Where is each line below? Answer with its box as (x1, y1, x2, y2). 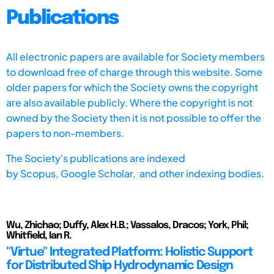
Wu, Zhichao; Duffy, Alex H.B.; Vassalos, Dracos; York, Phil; (6, 220, 248, 231)
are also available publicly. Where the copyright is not (6, 95, 253, 109)
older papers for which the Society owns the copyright (6, 80, 258, 94)
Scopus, (20, 166, 61, 180)
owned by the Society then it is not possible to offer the (6, 111, 261, 124)
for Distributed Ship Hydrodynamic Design (6, 259, 233, 272)
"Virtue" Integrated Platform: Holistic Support (6, 245, 253, 259)
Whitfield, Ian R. (6, 230, 72, 241)
